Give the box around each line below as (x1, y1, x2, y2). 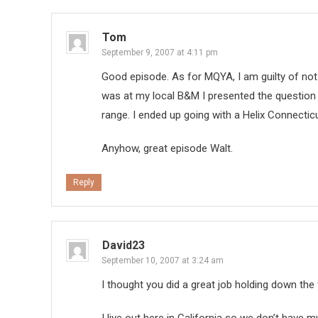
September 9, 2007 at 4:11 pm (102, 48, 218, 58)
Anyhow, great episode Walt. (102, 142, 233, 155)
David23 (102, 238, 145, 253)
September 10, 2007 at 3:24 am (102, 256, 224, 266)
